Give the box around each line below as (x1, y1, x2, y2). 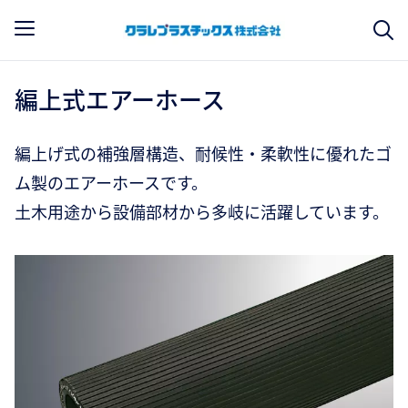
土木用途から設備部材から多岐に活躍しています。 (15, 199, 389, 223)
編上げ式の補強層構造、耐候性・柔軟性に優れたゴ (15, 141, 392, 165)
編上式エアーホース (15, 82, 225, 116)
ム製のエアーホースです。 (15, 170, 208, 194)
